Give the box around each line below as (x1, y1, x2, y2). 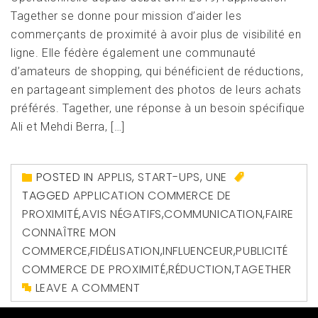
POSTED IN (35, 169, 97, 186)
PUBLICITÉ (236, 243, 288, 260)
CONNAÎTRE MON (22, 224, 116, 241)
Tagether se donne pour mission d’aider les (11, 9, 242, 23)
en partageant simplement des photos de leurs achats (11, 83, 302, 97)
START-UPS (138, 169, 200, 186)
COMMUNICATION (164, 206, 263, 223)
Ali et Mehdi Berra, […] (11, 120, 125, 134)
